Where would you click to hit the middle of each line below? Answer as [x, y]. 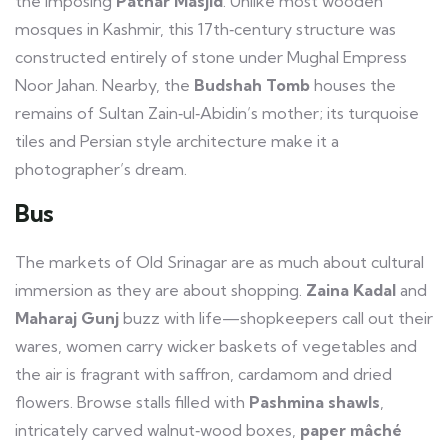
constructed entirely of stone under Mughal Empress [211, 57]
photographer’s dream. [101, 169]
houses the [353, 85]
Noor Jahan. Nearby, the [104, 85]
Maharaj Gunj [67, 318]
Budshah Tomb [252, 85]
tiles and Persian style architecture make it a [177, 141]
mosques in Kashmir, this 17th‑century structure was [205, 29]
